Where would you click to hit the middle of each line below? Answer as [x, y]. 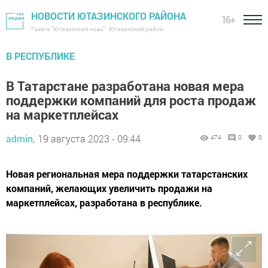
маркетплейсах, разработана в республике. [104, 202]
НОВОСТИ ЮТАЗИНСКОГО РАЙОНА [109, 16]
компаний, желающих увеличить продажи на [109, 188]
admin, [20, 138]
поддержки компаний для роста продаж [131, 100]
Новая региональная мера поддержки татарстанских [127, 174]
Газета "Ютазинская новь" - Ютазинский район [97, 29]
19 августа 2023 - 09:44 [89, 138]
